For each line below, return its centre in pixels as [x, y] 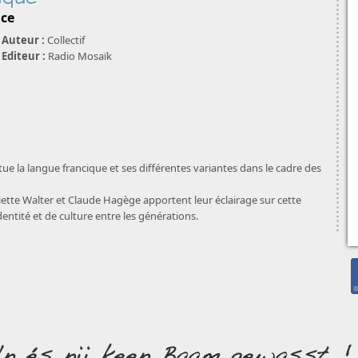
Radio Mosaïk [79, 56]
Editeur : [24, 56]
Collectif [65, 40]
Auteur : [23, 40]
